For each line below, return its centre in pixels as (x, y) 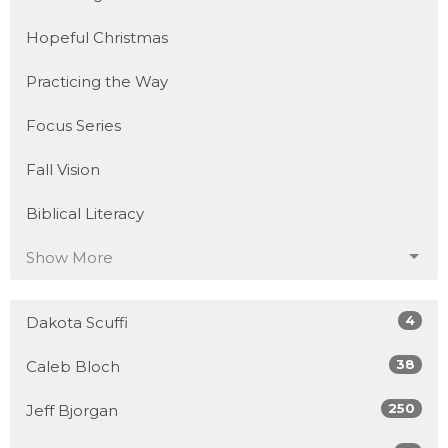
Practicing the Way (97, 81)
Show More (69, 257)
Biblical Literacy (85, 213)
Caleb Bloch (73, 366)
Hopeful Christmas (97, 37)
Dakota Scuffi (77, 322)
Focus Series (73, 125)
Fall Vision (63, 169)
